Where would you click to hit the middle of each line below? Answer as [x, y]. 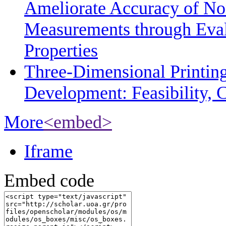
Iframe [48, 152]
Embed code [49, 181]
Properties [61, 51]
